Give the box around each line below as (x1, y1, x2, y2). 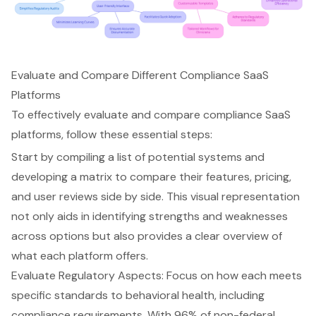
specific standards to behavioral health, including (11, 288, 265, 303)
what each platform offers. (11, 248, 148, 264)
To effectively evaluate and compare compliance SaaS (11, 107, 291, 123)
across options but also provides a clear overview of (11, 229, 282, 244)
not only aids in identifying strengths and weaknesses (11, 209, 288, 224)
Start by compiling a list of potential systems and (11, 150, 265, 165)
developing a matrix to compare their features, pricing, (11, 169, 291, 185)
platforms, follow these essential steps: (11, 127, 212, 142)
